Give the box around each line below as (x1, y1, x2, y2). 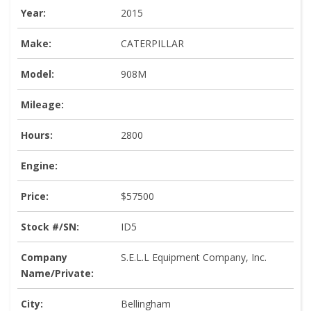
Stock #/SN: (21, 220, 79, 234)
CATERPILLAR (121, 37, 184, 51)
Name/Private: (21, 267, 94, 280)
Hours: (21, 128, 53, 142)
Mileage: (21, 98, 64, 112)
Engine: (21, 159, 58, 173)
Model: (21, 67, 54, 81)
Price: (21, 190, 49, 203)
